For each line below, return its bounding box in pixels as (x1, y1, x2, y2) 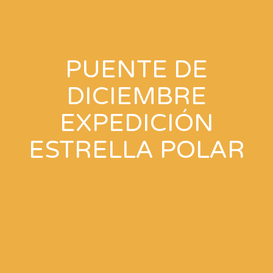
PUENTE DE (65, 55, 208, 84)
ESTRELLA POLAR (28, 135, 245, 165)
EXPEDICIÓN (59, 108, 214, 138)
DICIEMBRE (66, 82, 207, 111)
